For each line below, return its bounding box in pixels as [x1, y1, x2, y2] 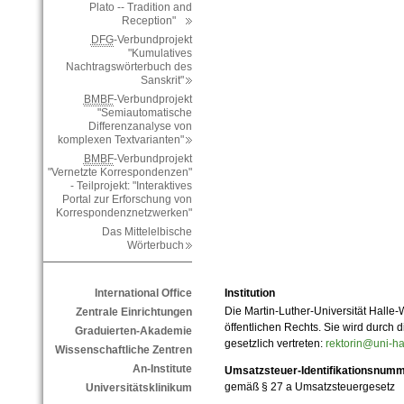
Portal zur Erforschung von [61, 193, 192, 207]
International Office [94, 287, 192, 300]
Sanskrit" [140, 74, 192, 87]
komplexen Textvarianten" [57, 133, 192, 147]
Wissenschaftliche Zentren [54, 344, 192, 357]
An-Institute [132, 363, 192, 376]
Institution [224, 287, 275, 300]
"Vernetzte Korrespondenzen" [47, 166, 192, 179]
